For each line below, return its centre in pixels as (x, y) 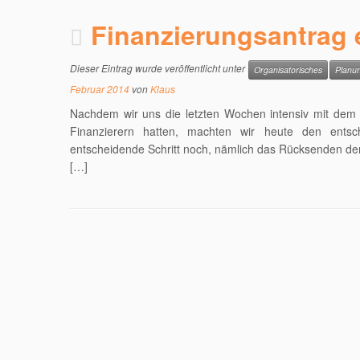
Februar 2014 (100, 89)
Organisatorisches (288, 70)
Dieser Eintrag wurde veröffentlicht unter (159, 68)
